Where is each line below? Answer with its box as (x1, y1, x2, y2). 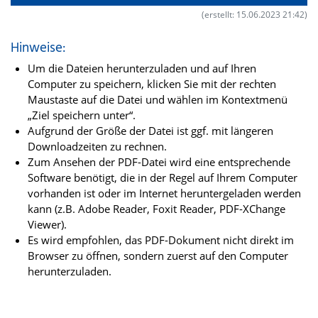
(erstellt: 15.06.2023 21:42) (202, 9, 307, 21)
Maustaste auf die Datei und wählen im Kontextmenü (28, 92, 287, 107)
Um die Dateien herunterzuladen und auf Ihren (28, 61, 256, 76)
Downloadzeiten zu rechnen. (28, 139, 167, 154)
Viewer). (28, 217, 67, 232)
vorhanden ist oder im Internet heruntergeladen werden (28, 186, 301, 201)
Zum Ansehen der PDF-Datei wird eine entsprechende (28, 155, 290, 170)
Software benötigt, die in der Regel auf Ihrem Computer (28, 170, 297, 185)
